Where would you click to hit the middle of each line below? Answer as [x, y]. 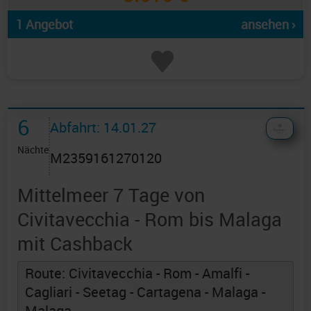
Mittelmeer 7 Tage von [111, 195]
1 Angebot [44, 25]
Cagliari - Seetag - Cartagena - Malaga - [145, 292]
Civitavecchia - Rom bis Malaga [150, 219]
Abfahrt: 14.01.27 [103, 128]
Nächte [33, 150]
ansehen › [268, 25]
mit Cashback [75, 244]
